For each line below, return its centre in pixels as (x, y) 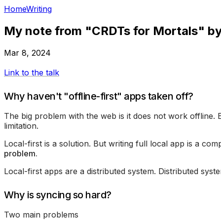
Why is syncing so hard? (58, 195)
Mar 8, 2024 (27, 53)
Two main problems (41, 214)
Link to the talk (32, 72)
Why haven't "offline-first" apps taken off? (99, 96)
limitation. (21, 126)
